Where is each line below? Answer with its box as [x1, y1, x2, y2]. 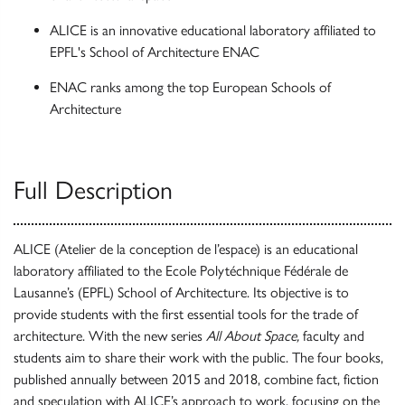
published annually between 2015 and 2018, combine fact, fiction [14, 371, 379, 388]
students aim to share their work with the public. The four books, [14, 349, 383, 366]
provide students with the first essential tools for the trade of [14, 306, 358, 323]
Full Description [14, 174, 173, 205]
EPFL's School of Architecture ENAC [50, 43, 259, 61]
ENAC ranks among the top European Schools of [50, 79, 331, 96]
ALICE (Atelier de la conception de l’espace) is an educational [14, 240, 358, 258]
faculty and [299, 327, 364, 344]
